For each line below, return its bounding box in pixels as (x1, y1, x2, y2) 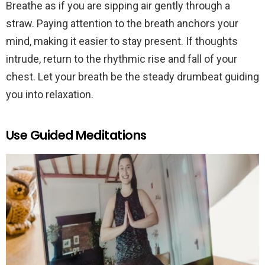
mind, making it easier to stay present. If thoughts (6, 35, 238, 48)
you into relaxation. (6, 88, 93, 101)
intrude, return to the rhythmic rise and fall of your (6, 53, 237, 66)
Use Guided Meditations (6, 127, 147, 144)
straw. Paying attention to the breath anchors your (6, 17, 238, 30)
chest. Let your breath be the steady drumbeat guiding (6, 70, 259, 83)
